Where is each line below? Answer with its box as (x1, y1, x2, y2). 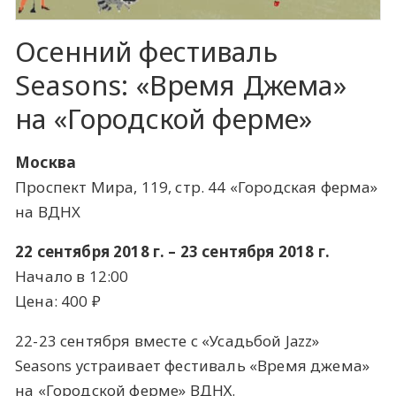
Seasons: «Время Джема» (15, 65, 346, 103)
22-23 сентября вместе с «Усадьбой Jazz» (15, 330, 320, 351)
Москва (15, 151, 77, 172)
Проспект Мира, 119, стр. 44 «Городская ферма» (15, 176, 378, 197)
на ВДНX (15, 201, 81, 222)
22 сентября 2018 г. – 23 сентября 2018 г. (15, 240, 330, 262)
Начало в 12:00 (15, 265, 129, 286)
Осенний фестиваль (15, 32, 278, 70)
